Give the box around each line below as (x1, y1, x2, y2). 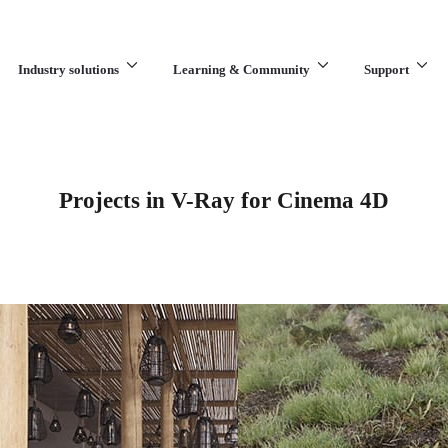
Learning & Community (173, 62, 310, 77)
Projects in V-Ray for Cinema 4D (59, 187, 389, 214)
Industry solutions (18, 62, 119, 77)
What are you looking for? (54, 118, 394, 151)
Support (364, 62, 409, 77)
